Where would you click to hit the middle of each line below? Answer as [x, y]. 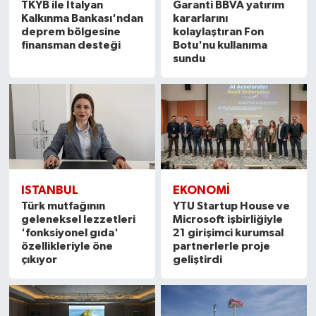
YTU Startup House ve [232, 206]
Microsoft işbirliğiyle [228, 220]
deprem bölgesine [71, 32]
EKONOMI [202, 190]
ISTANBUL [49, 190]
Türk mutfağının [63, 206]
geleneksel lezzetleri [78, 220]
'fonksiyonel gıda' [69, 233]
